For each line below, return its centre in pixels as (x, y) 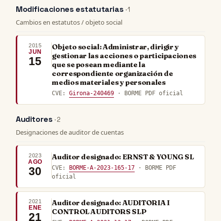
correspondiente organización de (112, 73)
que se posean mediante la (99, 64)
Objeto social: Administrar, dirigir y (115, 47)
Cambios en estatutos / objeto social (69, 22)
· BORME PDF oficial (149, 93)
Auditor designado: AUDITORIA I (111, 203)
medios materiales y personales (109, 82)
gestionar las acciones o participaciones (124, 55)
